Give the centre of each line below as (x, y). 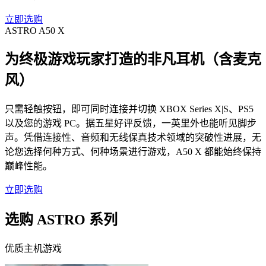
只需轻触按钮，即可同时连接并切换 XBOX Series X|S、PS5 (129, 109)
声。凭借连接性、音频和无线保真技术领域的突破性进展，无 (133, 138)
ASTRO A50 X (35, 30)
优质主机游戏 (33, 249)
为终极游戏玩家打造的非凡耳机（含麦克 (133, 60)
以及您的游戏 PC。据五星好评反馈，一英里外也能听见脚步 (131, 123)
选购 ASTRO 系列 (61, 220)
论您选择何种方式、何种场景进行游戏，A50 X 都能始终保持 (133, 152)
